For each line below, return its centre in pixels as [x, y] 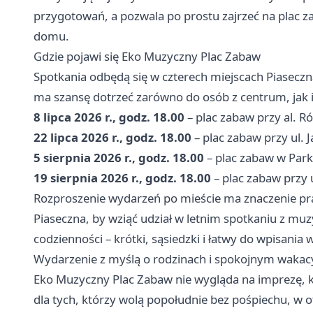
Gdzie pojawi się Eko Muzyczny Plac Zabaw [147, 56]
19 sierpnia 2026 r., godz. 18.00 [122, 177]
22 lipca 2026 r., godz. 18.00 [112, 137]
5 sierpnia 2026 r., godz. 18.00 [119, 157]
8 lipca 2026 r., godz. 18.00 [109, 117]
